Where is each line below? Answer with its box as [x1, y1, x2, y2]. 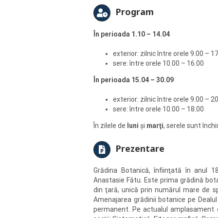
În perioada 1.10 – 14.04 [93, 30, 170, 38]
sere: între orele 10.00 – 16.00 [113, 59, 204, 67]
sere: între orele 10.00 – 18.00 [113, 105, 204, 113]
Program [115, 5, 154, 18]
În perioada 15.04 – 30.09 [93, 75, 174, 84]
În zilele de [93, 121, 127, 129]
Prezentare [115, 142, 165, 154]
